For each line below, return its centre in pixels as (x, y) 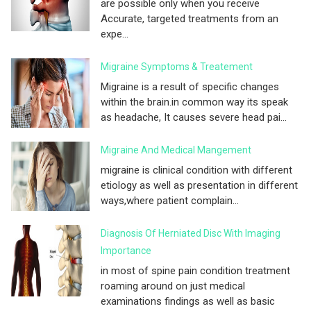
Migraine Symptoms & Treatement (177, 67)
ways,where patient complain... (170, 201)
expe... (115, 34)
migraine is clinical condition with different (196, 170)
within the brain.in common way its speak (194, 102)
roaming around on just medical (173, 286)
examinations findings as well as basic (188, 302)
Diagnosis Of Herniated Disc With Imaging (191, 234)
